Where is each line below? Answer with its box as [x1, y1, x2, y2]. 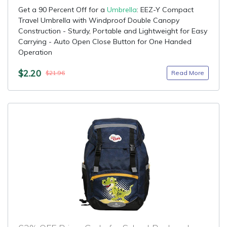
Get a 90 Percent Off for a [18, 5, 107, 14]
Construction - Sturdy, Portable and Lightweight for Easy [18, 26, 207, 35]
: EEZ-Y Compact [137, 5, 194, 14]
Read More [171, 69, 204, 77]
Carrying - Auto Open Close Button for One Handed [18, 37, 192, 46]
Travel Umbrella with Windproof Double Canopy [18, 16, 179, 25]
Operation [18, 48, 52, 57]
